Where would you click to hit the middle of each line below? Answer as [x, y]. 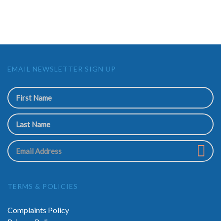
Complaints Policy [38, 210]
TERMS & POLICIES [43, 186]
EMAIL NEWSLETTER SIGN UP [62, 69]
